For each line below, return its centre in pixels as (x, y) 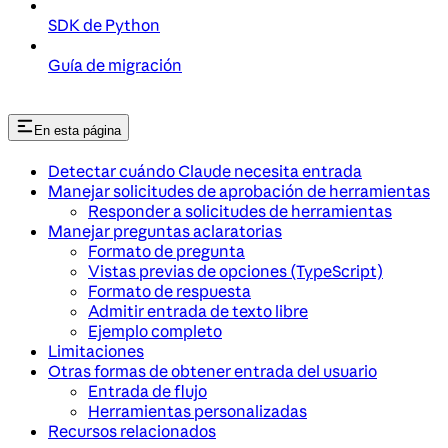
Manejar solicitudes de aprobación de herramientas (239, 191)
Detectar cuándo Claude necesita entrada (205, 171)
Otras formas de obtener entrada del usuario (212, 371)
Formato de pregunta (166, 251)
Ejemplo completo (155, 331)
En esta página (77, 131)
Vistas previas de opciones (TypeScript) (235, 271)
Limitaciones (96, 351)
